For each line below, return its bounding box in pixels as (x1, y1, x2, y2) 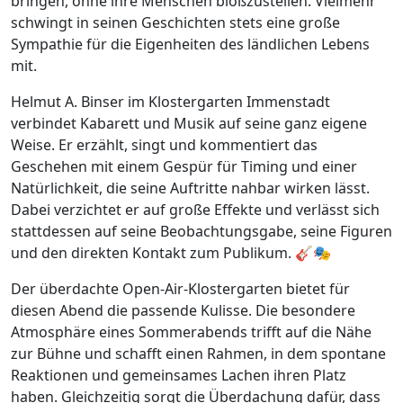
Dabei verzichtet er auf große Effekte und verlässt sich (11, 200, 380, 220)
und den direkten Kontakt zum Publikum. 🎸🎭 (11, 243, 331, 264)
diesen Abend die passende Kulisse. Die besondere (11, 300, 355, 321)
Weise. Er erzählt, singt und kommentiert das (11, 135, 318, 156)
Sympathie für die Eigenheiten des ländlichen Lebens (11, 34, 370, 55)
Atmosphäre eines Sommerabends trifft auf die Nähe (11, 322, 372, 343)
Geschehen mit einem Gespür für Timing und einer (11, 157, 357, 177)
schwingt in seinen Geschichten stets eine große (11, 13, 340, 33)
